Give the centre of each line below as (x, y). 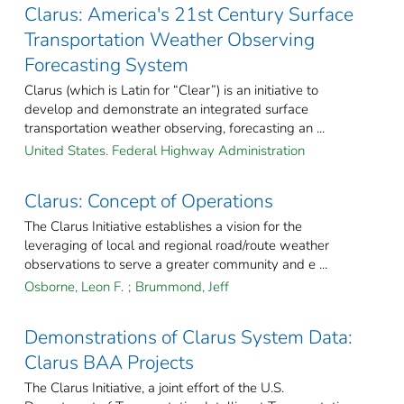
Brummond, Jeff (182, 287)
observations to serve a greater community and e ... (176, 265)
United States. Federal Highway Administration (165, 151)
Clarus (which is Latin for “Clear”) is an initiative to (171, 91)
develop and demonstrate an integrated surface (166, 110)
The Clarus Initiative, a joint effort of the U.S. (154, 388)
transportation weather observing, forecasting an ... (174, 129)
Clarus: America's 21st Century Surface (189, 15)
